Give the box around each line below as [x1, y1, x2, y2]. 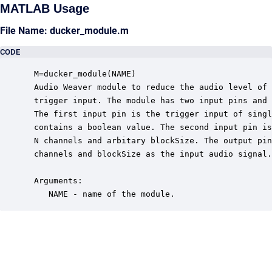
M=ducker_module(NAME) [29, 69, 136, 78]
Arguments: [29, 176, 83, 185]
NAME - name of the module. [29, 189, 175, 199]
